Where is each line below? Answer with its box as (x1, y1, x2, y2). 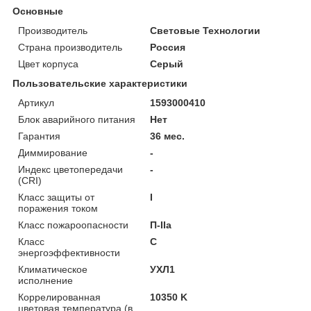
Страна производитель (18, 41, 122, 53)
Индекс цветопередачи (18, 163, 123, 175)
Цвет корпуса (18, 58, 78, 69)
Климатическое (18, 263, 87, 275)
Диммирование (18, 146, 87, 158)
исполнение (18, 274, 73, 286)
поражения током (18, 202, 98, 214)
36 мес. (150, 130, 185, 142)
